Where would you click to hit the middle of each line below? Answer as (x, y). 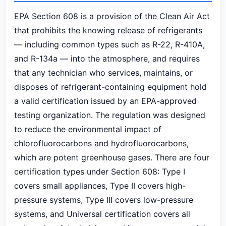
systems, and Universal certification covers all (102, 214)
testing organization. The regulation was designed (110, 115)
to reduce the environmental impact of (88, 129)
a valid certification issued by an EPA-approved (105, 101)
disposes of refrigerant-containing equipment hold (110, 87)
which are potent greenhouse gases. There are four (112, 157)
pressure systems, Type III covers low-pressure (104, 200)
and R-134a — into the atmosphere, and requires (107, 59)
